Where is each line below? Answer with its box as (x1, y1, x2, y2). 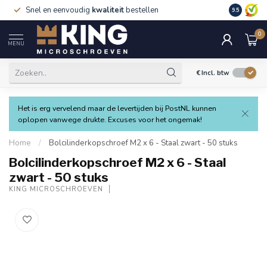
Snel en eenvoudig (26, 5, 92, 15)
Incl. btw (201, 68, 229, 77)
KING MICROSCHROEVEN (9, 184, 103, 194)
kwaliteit (92, 5, 124, 15)
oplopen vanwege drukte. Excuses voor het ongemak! (18, 114, 202, 125)
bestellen (124, 5, 159, 15)
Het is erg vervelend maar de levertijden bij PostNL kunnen (18, 103, 216, 113)
